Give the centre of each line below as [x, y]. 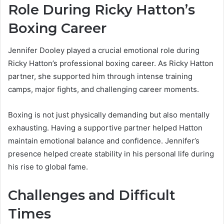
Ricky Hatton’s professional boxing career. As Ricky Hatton [111, 63]
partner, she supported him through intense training [100, 76]
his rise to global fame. [48, 167]
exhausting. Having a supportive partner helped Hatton [105, 128]
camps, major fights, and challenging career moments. [103, 89]
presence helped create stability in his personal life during [111, 154]
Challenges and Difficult [92, 195]
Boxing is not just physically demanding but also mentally [109, 115]
